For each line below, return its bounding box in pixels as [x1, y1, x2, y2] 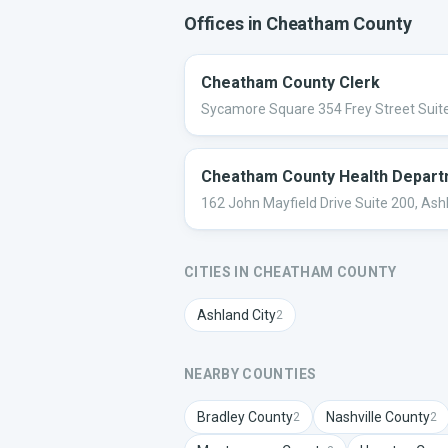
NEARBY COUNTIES [184, 366, 317, 382]
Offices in [184, 13, 267, 34]
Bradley [197, 409, 245, 425]
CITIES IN [184, 264, 253, 280]
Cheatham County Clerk [201, 73, 380, 92]
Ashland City [197, 307, 276, 323]
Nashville [326, 409, 382, 425]
